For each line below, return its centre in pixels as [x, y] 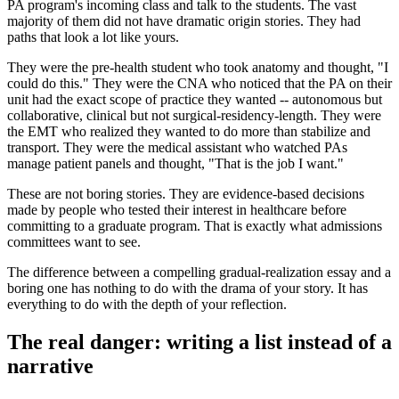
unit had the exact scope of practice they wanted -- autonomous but [195, 100]
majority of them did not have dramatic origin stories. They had [184, 21]
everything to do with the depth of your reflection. [147, 305]
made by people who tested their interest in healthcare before [177, 210]
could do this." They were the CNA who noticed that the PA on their [199, 84]
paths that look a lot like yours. [93, 37]
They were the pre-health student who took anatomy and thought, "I [198, 68]
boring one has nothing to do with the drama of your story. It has [187, 289]
